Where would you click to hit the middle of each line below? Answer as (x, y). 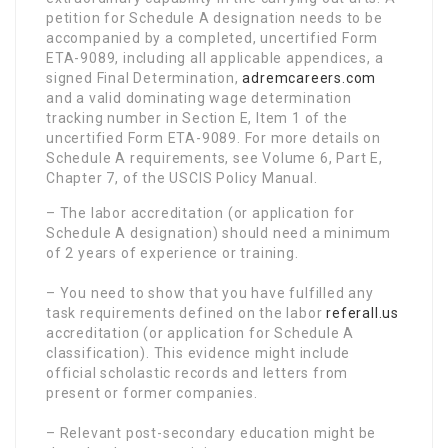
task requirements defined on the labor (186, 312)
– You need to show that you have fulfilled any (210, 292)
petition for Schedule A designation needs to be (214, 17)
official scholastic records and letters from (197, 372)
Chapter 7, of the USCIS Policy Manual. (182, 177)
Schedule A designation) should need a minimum (218, 232)
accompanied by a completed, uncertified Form (212, 37)
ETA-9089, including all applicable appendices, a (215, 57)
